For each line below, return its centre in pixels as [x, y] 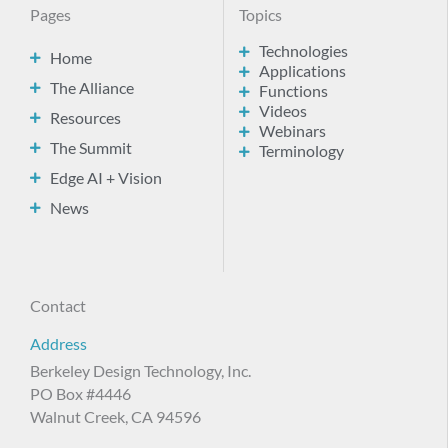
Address [58, 344]
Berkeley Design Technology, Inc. [140, 371]
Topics [260, 15]
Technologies [303, 51]
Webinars [292, 131]
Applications [302, 71]
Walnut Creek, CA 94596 [115, 417]
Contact [58, 306]
